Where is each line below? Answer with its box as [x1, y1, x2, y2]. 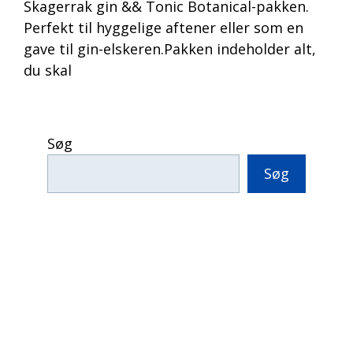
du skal [24, 61, 72, 80]
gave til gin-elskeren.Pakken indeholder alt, [24, 39, 316, 59]
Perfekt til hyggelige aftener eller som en [24, 18, 303, 38]
